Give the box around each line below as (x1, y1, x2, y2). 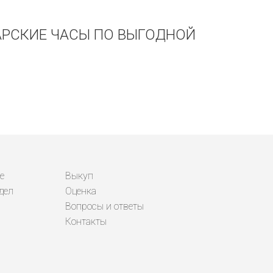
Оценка (65, 185, 96, 197)
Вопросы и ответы (65, 200, 144, 212)
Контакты (65, 216, 107, 227)
